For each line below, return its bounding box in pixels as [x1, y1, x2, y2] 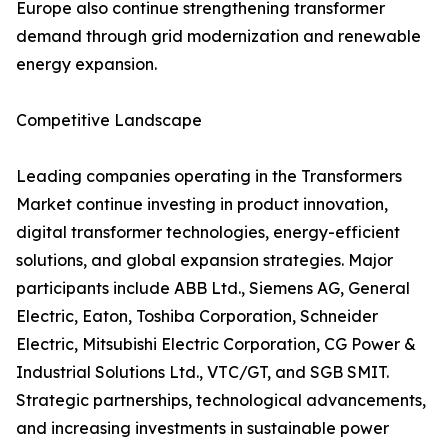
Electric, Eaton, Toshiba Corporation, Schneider [16, 306, 378, 327]
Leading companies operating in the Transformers [16, 166, 402, 187]
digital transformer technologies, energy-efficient [16, 222, 400, 243]
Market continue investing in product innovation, [16, 194, 388, 215]
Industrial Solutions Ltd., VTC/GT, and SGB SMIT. [16, 362, 389, 383]
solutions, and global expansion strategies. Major [16, 250, 393, 271]
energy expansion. [16, 54, 157, 75]
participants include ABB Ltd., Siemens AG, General [16, 278, 410, 299]
